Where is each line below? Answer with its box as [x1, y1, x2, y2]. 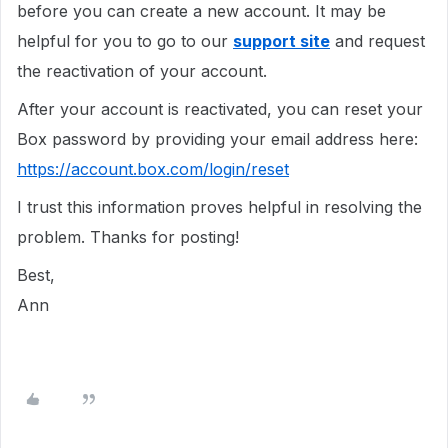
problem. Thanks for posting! [17, 226, 239, 247]
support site [233, 30, 330, 51]
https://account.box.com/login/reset [17, 158, 289, 179]
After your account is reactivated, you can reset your [17, 98, 423, 119]
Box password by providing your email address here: [17, 128, 418, 149]
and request [330, 30, 425, 51]
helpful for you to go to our [17, 30, 233, 51]
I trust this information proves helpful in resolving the [17, 196, 422, 217]
